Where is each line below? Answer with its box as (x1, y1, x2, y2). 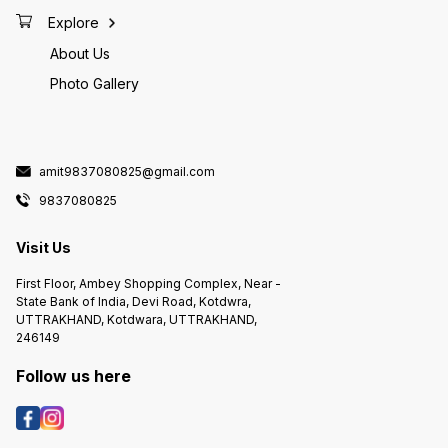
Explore (48, 13, 99, 31)
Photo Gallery (50, 75, 139, 93)
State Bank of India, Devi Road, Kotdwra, (16, 293, 251, 309)
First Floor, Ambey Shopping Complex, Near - (16, 275, 281, 291)
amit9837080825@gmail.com (39, 163, 215, 179)
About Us (50, 45, 110, 63)
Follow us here (16, 365, 131, 386)
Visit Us (16, 239, 71, 257)
